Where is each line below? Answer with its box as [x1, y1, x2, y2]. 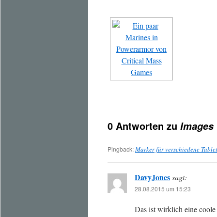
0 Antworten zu [108, 119, 180, 133]
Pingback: [108, 145, 135, 153]
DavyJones [135, 171, 170, 183]
